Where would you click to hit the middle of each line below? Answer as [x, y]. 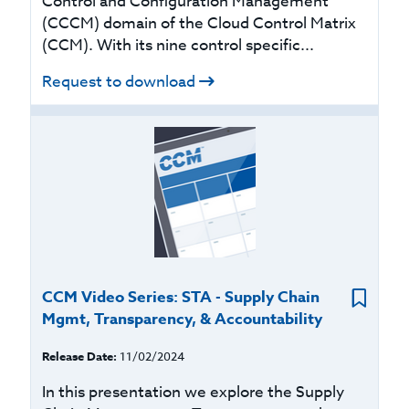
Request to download [119, 82]
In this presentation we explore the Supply [194, 392]
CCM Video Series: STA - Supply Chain [181, 297]
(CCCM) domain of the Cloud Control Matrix [199, 23]
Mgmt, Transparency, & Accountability [183, 319]
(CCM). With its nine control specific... [178, 45]
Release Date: [80, 356]
